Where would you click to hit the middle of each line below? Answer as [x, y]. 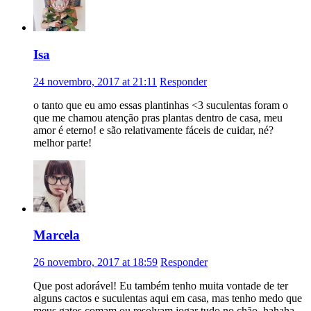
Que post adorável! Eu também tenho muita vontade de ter [161, 286]
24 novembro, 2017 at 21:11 [95, 81]
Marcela [57, 235]
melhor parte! [62, 142]
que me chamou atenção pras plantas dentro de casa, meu [158, 117]
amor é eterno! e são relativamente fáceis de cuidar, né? [153, 130]
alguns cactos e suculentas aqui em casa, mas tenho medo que [168, 299]
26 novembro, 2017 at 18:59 [95, 262]
